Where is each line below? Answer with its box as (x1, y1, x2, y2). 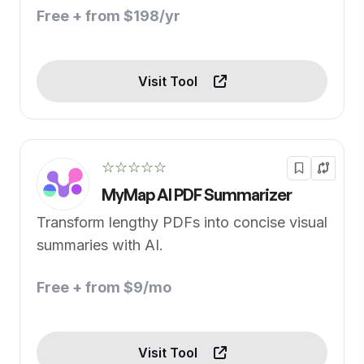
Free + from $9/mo (37, 279, 171, 296)
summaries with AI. (37, 236, 163, 253)
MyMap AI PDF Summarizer (102, 184, 292, 205)
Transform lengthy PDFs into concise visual (37, 214, 327, 231)
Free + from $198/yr (37, 7, 180, 24)
